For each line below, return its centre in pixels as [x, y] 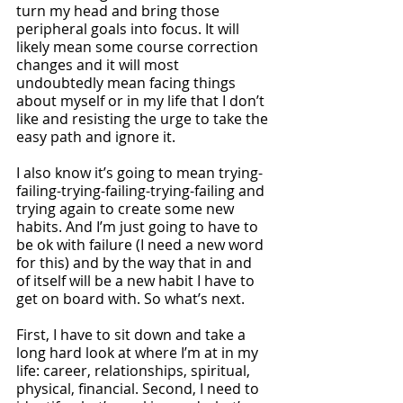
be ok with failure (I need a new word [142, 245]
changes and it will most [99, 65]
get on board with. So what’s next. [130, 299]
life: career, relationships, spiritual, [135, 371]
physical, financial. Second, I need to [139, 389]
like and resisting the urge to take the [144, 119]
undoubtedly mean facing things [128, 83]
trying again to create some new [127, 209]
